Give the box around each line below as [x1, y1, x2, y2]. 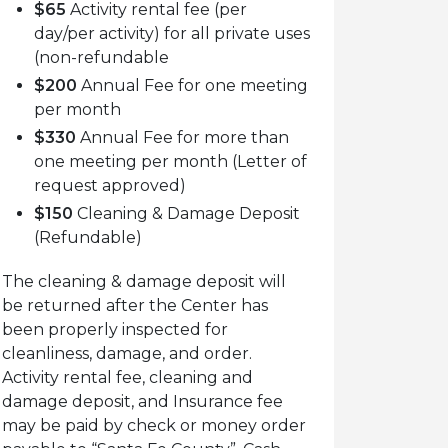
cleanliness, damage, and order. [2, 344, 252, 363]
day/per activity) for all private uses [34, 24, 310, 43]
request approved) [34, 176, 186, 195]
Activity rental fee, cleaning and [2, 368, 253, 387]
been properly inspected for [2, 320, 228, 339]
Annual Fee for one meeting [77, 76, 308, 95]
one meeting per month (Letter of [34, 152, 307, 171]
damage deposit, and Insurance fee [2, 392, 283, 411]
